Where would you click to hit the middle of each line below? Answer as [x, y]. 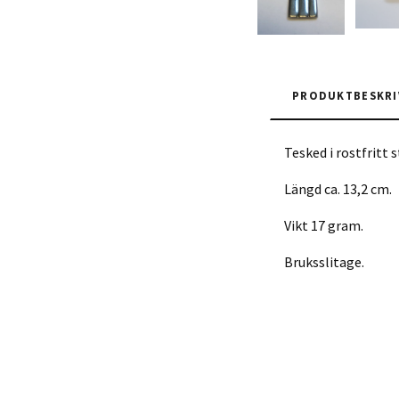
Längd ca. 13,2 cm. [338, 188]
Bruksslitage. [324, 261]
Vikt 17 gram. [324, 225]
